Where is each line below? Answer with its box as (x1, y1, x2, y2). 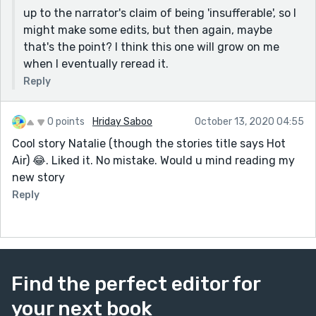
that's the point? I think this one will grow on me (23, 39, 279, 54)
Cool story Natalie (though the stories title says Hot (12, 136, 286, 150)
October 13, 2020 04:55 (195, 115, 304, 128)
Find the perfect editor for (11, 272, 260, 296)
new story (12, 170, 65, 184)
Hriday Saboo (92, 115, 152, 128)
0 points (47, 115, 85, 128)
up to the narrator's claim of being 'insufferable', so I (23, 6, 296, 20)
